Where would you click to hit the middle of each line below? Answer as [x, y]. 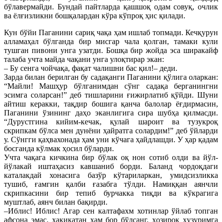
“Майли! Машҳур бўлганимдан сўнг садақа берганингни [111, 86]
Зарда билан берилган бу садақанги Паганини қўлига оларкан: [111, 77]
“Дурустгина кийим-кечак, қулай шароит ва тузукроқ [111, 121]
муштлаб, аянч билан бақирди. [56, 202]
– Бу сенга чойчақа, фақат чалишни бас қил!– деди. [91, 68]
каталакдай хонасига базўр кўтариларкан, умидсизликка [111, 175]
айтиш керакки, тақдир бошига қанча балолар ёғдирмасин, [111, 104]
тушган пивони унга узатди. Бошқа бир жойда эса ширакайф [111, 50]
